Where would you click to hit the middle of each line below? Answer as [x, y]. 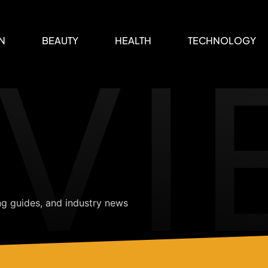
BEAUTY [60, 40]
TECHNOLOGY [222, 40]
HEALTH [133, 40]
